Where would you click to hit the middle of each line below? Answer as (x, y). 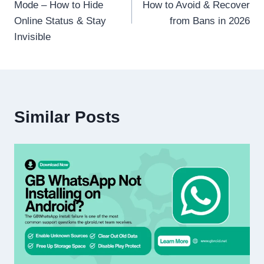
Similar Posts (67, 117)
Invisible (32, 37)
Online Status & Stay (60, 21)
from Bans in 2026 (210, 21)
